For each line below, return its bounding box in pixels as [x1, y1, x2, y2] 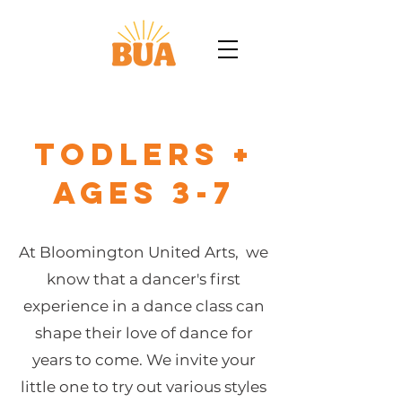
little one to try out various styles [21, 378, 267, 396]
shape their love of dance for [34, 324, 253, 342]
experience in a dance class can [22, 297, 265, 315]
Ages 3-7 [52, 173, 235, 212]
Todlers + [33, 135, 254, 173]
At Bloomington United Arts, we [19, 243, 268, 261]
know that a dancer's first [47, 270, 240, 288]
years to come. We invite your [31, 351, 256, 369]
